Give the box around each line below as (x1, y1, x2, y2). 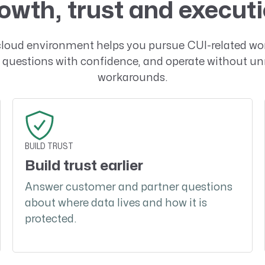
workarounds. (97, 72, 168, 83)
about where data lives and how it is (24, 198, 207, 209)
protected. (24, 214, 77, 225)
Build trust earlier (24, 159, 143, 173)
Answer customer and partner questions (24, 182, 232, 193)
